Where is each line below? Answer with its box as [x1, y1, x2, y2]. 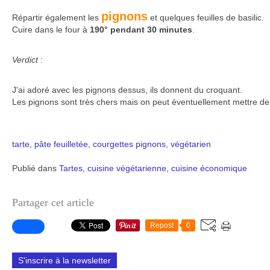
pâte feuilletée [34, 139, 88, 149]
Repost [150, 221, 174, 230]
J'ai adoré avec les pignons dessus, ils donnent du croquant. [12, 85, 242, 95]
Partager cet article [12, 196, 94, 209]
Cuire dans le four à [12, 25, 90, 34]
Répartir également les [12, 13, 101, 22]
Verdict [12, 55, 38, 64]
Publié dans [12, 163, 57, 173]
